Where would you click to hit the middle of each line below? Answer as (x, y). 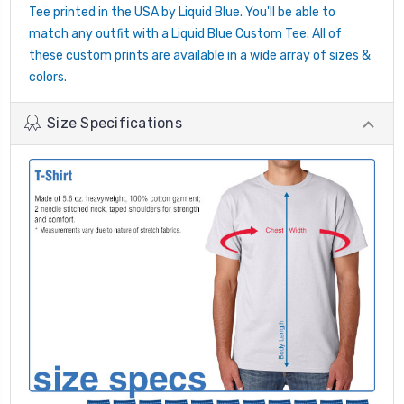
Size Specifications (115, 123)
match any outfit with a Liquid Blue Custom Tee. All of (185, 33)
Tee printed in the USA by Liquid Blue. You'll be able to (182, 12)
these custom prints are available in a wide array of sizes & (200, 55)
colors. (48, 77)
